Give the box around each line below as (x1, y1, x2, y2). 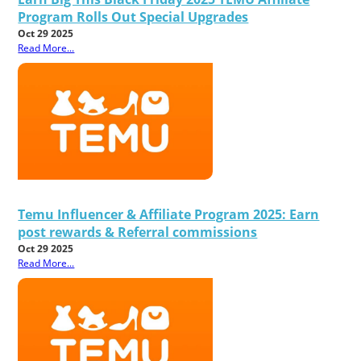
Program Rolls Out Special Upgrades (18, 7, 249, 26)
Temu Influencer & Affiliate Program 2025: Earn (18, 205, 320, 223)
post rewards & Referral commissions (18, 222, 258, 241)
